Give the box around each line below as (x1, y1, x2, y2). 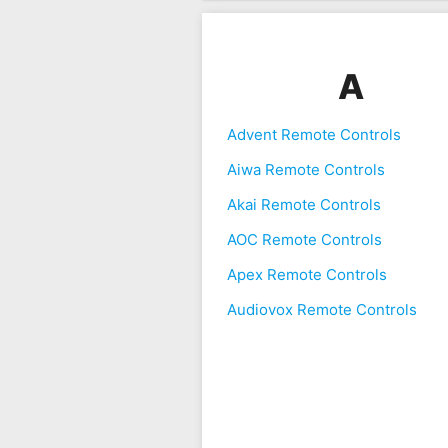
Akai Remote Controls (226, 195, 381, 215)
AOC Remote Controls (226, 230, 382, 250)
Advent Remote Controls (226, 125, 401, 145)
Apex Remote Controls (226, 265, 387, 285)
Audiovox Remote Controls (226, 300, 417, 320)
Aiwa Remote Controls (226, 160, 385, 180)
